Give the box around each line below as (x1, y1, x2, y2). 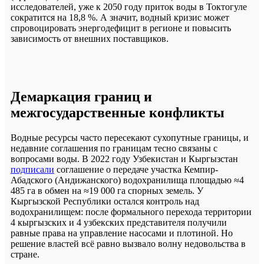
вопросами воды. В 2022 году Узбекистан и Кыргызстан (11, 153, 238, 164)
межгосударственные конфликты (11, 104, 225, 120)
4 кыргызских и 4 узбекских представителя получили (11, 217, 227, 227)
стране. (11, 249, 42, 259)
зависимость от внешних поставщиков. (11, 33, 171, 44)
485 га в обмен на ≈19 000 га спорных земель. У (11, 185, 203, 196)
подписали (11, 164, 54, 174)
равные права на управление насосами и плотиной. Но (11, 227, 233, 238)
